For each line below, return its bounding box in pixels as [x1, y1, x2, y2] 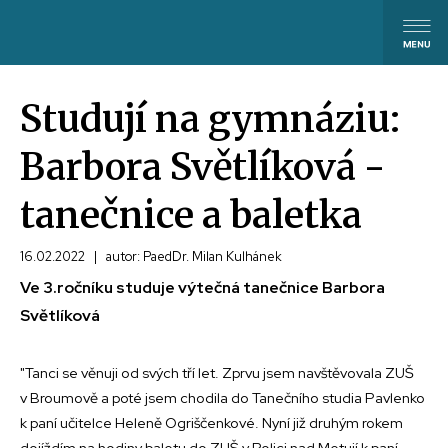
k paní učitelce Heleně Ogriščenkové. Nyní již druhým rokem [20, 413, 403, 432]
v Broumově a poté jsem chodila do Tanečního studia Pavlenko [20, 388, 425, 407]
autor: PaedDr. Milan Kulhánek [103, 248, 282, 265]
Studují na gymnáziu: [20, 95, 400, 142]
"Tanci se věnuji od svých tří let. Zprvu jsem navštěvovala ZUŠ [20, 363, 414, 382]
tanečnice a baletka [20, 191, 362, 238]
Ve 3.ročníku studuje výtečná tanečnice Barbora [20, 277, 385, 298]
